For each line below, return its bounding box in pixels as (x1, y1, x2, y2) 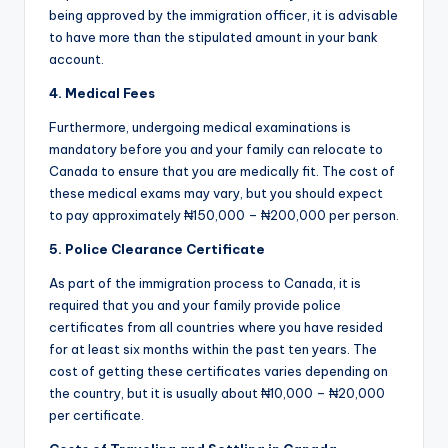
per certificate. (49, 407, 144, 424)
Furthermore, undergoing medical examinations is (49, 119, 351, 136)
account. (49, 51, 104, 68)
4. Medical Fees (49, 85, 155, 102)
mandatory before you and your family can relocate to (49, 141, 383, 158)
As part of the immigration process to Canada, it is (49, 275, 361, 292)
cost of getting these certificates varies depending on (49, 363, 388, 380)
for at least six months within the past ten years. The (49, 341, 377, 358)
